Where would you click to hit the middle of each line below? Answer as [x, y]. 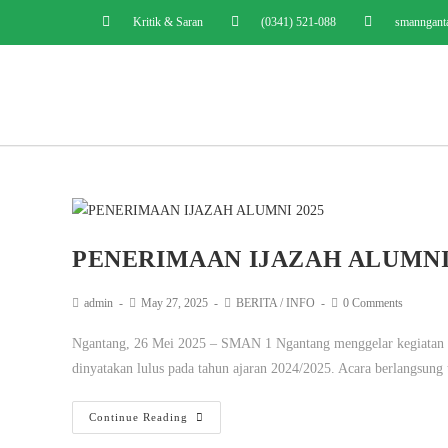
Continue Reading [138, 417]
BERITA [256, 303]
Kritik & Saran [167, 22]
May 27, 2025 [174, 303]
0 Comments [373, 303]
